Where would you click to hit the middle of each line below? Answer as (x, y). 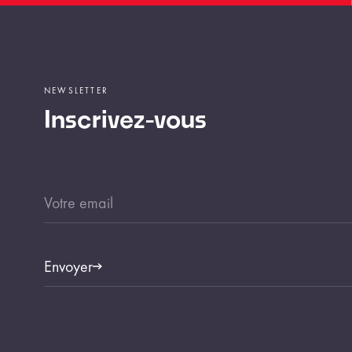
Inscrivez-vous (125, 121)
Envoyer (68, 266)
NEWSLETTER (76, 90)
